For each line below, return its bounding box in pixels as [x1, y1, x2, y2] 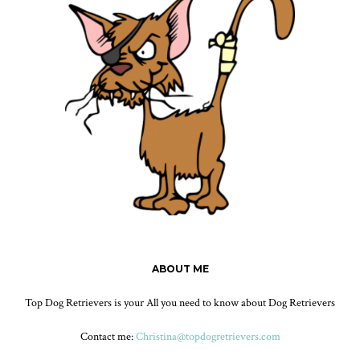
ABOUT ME [151, 262, 209, 275]
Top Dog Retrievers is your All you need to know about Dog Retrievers [25, 295, 335, 310]
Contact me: [80, 329, 136, 344]
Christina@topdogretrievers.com [135, 329, 280, 344]
